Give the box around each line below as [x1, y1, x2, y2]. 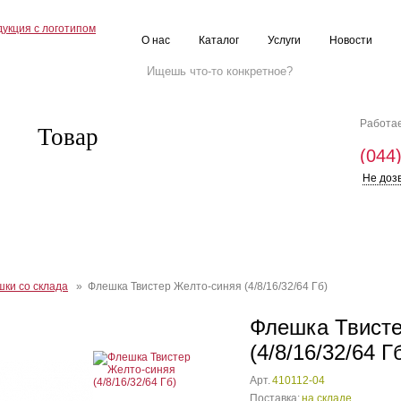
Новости [329, 34, 372, 47]
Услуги [268, 34, 301, 47]
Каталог [199, 34, 239, 47]
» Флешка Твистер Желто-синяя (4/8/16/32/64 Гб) [68, 280, 328, 293]
